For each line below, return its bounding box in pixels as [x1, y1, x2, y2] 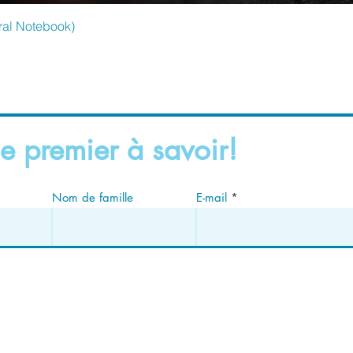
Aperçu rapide [234, 17, 308, 31]
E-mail [196, 190, 227, 205]
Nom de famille [52, 190, 133, 205]
